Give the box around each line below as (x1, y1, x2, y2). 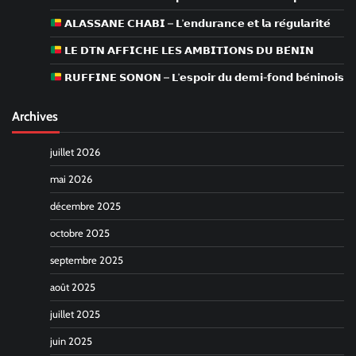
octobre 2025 (50, 226, 110, 239)
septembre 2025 (50, 253, 123, 266)
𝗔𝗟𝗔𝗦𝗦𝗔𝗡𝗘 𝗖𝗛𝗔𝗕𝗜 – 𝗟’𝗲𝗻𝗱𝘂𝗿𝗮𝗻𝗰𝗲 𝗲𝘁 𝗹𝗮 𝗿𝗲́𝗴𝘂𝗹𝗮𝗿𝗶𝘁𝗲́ (61, 17, 331, 29)
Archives (12, 107, 58, 124)
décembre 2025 (50, 199, 121, 212)
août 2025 (50, 281, 95, 293)
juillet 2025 (50, 308, 100, 320)
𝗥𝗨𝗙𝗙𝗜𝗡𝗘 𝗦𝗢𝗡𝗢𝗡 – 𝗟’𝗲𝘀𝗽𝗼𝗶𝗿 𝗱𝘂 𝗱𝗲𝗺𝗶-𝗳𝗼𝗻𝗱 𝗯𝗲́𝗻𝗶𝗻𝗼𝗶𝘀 (61, 71, 344, 83)
